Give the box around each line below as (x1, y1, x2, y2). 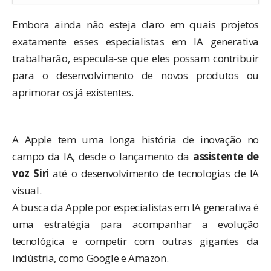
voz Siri (12, 166, 49, 180)
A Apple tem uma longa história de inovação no (12, 132, 259, 146)
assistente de (192, 149, 259, 163)
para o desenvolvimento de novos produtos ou (12, 68, 259, 82)
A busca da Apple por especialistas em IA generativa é (12, 200, 259, 214)
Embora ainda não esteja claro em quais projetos (12, 17, 259, 31)
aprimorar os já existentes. (12, 85, 134, 99)
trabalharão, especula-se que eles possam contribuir (12, 51, 259, 65)
